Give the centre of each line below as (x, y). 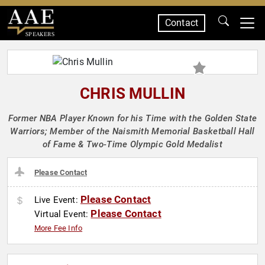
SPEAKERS (40, 34)
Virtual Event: (63, 214)
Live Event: (57, 200)
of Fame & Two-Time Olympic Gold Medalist (132, 144)
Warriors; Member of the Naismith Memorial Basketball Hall (132, 131)
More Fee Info (59, 228)
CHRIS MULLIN (132, 93)
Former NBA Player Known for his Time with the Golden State (132, 118)
